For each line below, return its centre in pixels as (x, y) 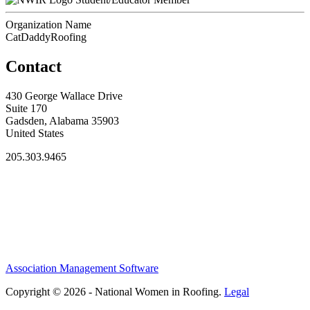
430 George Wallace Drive (64, 95)
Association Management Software (82, 268)
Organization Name (48, 24)
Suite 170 (26, 108)
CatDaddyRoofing (46, 37)
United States (35, 133)
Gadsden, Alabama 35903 (62, 120)
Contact (34, 66)
